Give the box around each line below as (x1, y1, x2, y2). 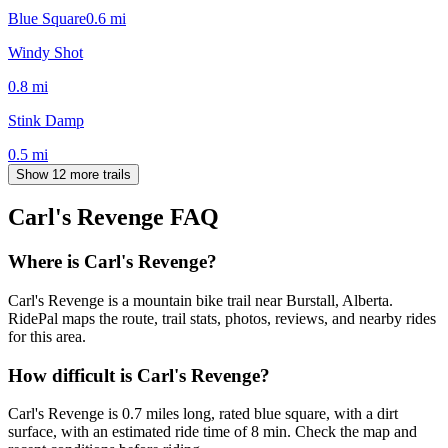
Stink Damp (8, 111, 84, 129)
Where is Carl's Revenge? (8, 251, 217, 273)
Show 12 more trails (16, 166, 131, 182)
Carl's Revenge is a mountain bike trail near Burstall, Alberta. (8, 292, 393, 310)
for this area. (8, 328, 86, 346)
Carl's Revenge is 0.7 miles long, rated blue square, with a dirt (8, 405, 398, 423)
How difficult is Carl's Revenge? (8, 364, 270, 386)
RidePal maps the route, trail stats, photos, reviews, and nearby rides (8, 310, 436, 328)
